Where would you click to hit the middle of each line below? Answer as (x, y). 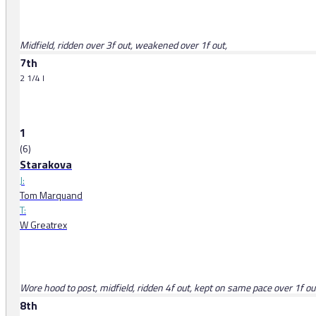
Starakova (46, 165)
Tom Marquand (51, 195)
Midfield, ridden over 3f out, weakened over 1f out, (123, 45)
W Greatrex (43, 225)
